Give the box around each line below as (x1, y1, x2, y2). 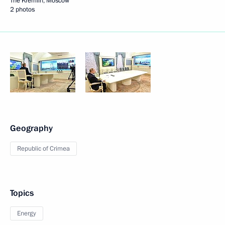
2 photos (10, 5, 35, 14)
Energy (17, 209, 36, 218)
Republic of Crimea (17, 144, 70, 153)
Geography (10, 123, 53, 134)
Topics (10, 187, 34, 199)
